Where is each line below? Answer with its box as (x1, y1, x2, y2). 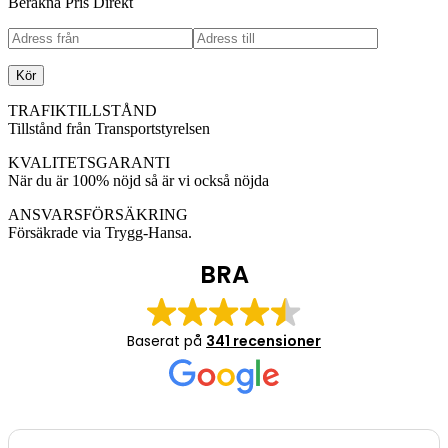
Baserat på (127, 331, 206, 352)
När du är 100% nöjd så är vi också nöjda (8, 172, 269, 190)
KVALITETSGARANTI (8, 154, 170, 172)
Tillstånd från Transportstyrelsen (8, 120, 210, 138)
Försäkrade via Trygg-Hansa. (8, 224, 192, 242)
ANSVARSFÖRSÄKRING (8, 206, 188, 224)
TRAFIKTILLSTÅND (8, 102, 157, 120)
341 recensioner (206, 331, 321, 352)
